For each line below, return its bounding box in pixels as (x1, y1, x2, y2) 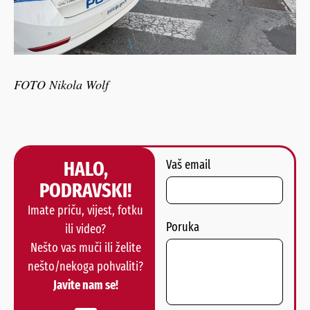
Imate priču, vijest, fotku (28, 203, 143, 219)
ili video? (65, 221, 106, 237)
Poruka (166, 219, 199, 235)
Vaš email (166, 157, 210, 173)
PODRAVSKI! (39, 179, 131, 203)
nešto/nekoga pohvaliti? (28, 259, 143, 275)
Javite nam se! (53, 277, 118, 293)
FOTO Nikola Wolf (14, 75, 109, 93)
